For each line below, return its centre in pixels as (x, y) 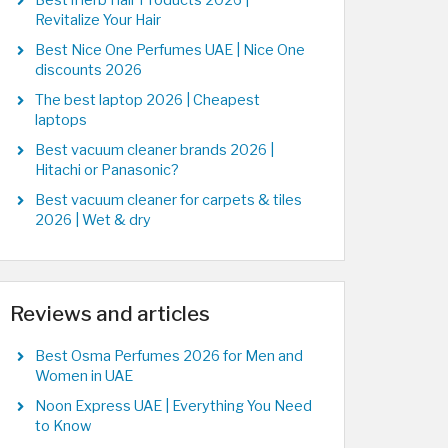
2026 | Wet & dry (93, 220)
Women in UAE (84, 376)
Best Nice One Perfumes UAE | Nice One (170, 50)
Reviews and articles (110, 313)
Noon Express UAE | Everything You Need (173, 406)
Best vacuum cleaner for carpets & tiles (168, 200)
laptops (61, 120)
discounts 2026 (88, 70)
